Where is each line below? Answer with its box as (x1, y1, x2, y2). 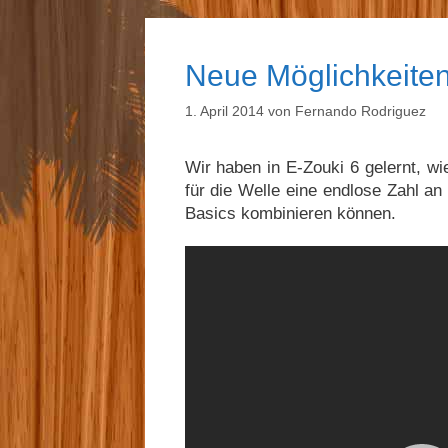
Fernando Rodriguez (294, 103, 426, 120)
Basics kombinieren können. (184, 204, 396, 224)
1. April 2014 (184, 103, 264, 120)
